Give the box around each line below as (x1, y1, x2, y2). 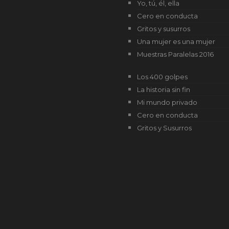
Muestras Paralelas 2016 (137, 50, 214, 58)
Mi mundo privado (137, 98, 197, 106)
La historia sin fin (137, 85, 190, 94)
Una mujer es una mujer (137, 37, 215, 45)
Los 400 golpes (137, 73, 188, 81)
